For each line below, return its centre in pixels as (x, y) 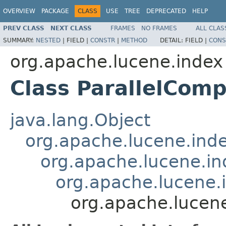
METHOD (134, 40)
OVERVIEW (19, 11)
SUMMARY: (19, 40)
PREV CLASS (24, 28)
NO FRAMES (159, 28)
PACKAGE (55, 11)
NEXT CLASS (71, 28)
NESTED (48, 40)
